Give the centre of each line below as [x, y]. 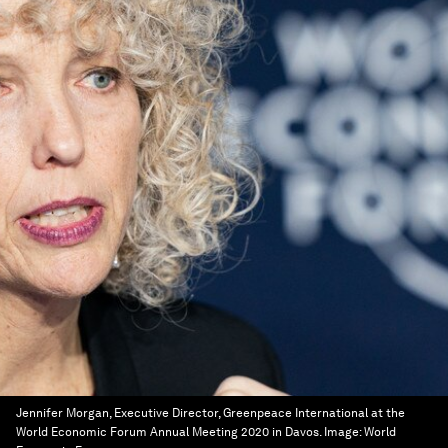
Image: [344, 432]
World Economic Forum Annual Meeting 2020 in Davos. [168, 432]
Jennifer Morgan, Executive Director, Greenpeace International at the [210, 413]
